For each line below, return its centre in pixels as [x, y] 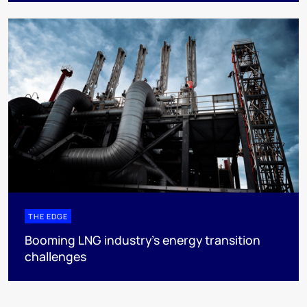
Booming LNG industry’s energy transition [143, 240]
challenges [56, 256]
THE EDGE [48, 216]
